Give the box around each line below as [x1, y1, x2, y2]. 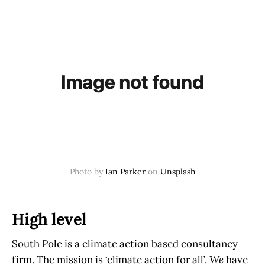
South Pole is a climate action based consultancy [12, 237, 238, 251]
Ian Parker [103, 166, 146, 177]
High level [12, 208, 86, 229]
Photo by [70, 166, 103, 177]
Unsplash [158, 166, 195, 177]
